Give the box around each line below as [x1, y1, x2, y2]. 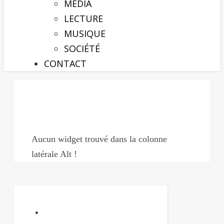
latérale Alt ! [31, 149, 77, 159]
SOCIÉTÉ [64, 42, 100, 54]
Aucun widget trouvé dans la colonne [31, 134, 167, 144]
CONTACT [44, 57, 86, 69]
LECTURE [64, 12, 103, 24]
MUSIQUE [64, 27, 105, 39]
